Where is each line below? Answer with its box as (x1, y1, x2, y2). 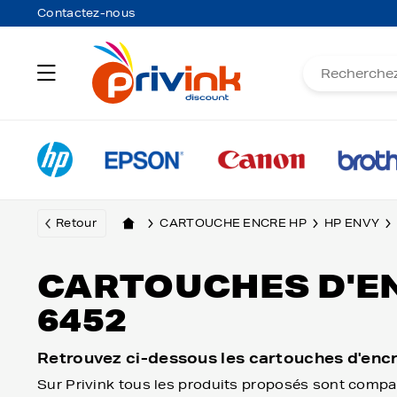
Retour (56, 215, 97, 230)
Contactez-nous (37, 5, 136, 20)
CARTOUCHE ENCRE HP (160, 215, 307, 230)
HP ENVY (324, 215, 380, 230)
